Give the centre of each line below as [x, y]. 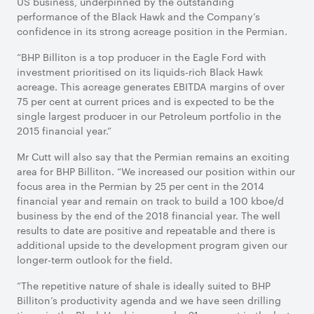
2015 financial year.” [64, 130]
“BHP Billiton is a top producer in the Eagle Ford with [142, 57]
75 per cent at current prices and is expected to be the [145, 101]
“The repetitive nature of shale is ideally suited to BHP [144, 285]
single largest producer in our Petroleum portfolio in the [149, 116]
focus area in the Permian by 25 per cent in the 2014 [141, 186]
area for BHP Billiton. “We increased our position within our [156, 171]
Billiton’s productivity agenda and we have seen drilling [149, 300]
